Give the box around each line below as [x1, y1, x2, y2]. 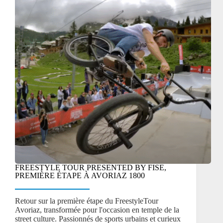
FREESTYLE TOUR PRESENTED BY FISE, [15, 163, 166, 172]
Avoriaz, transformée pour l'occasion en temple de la [15, 206, 179, 215]
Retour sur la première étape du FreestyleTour [15, 197, 158, 206]
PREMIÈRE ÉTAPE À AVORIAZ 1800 [15, 171, 145, 180]
